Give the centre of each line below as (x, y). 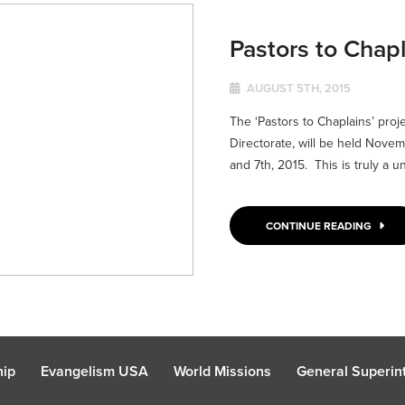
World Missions (222, 371)
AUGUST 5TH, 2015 (297, 89)
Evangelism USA (94, 371)
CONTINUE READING (320, 226)
